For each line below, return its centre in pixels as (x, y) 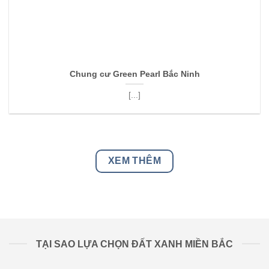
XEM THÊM (134, 161)
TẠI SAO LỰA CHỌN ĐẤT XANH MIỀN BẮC (134, 244)
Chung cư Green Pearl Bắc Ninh (134, 74)
